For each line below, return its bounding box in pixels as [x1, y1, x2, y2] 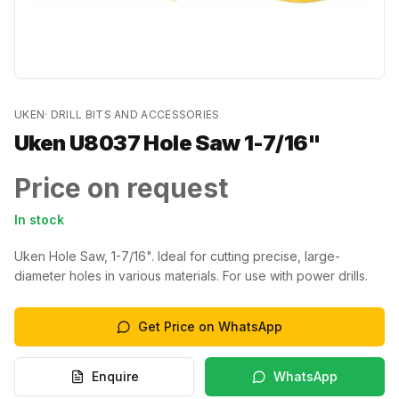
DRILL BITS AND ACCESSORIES [50, 108, 220, 121]
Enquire [91, 369, 139, 384]
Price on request [14, 172, 228, 204]
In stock [14, 212, 64, 227]
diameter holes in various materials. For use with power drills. [14, 268, 368, 283]
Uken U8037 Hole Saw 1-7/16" [14, 130, 322, 156]
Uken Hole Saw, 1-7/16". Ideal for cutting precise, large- [14, 248, 340, 264]
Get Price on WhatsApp [138, 319, 282, 334]
